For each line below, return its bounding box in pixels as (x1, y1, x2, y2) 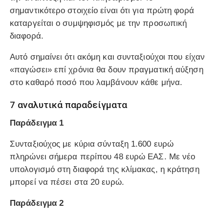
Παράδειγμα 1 (10, 118, 64, 128)
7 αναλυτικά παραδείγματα (10, 99, 127, 110)
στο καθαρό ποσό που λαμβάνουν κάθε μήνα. (10, 77, 183, 87)
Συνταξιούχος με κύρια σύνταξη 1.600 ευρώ (10, 139, 174, 149)
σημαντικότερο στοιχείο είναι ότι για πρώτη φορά (10, 5, 194, 15)
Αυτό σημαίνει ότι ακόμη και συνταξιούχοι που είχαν (10, 52, 205, 62)
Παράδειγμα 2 (10, 198, 64, 208)
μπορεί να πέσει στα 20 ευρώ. (10, 177, 124, 187)
